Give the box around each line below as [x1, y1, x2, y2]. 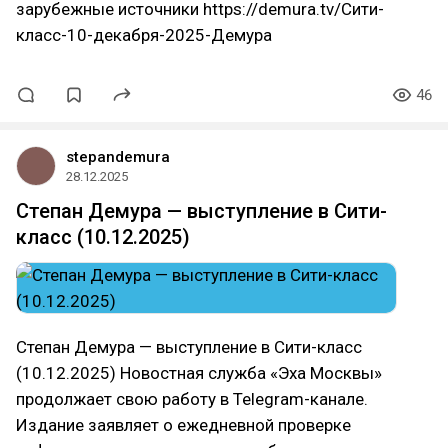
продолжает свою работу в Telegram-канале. [16, 389, 368, 409]
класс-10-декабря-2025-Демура [16, 25, 272, 45]
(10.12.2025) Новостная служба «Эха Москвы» [16, 363, 382, 383]
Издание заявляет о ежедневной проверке [16, 415, 351, 435]
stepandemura [66, 148, 170, 166]
